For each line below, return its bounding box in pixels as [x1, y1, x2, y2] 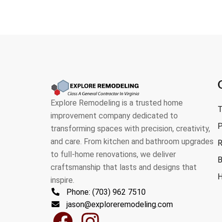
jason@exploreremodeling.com [66, 200, 173, 210]
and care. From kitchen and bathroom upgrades [51, 137, 214, 147]
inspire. [51, 175, 74, 185]
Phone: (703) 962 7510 [66, 187, 146, 197]
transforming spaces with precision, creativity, [51, 124, 210, 134]
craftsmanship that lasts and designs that [51, 163, 197, 172]
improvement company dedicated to [51, 111, 178, 121]
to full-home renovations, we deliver [51, 150, 176, 160]
